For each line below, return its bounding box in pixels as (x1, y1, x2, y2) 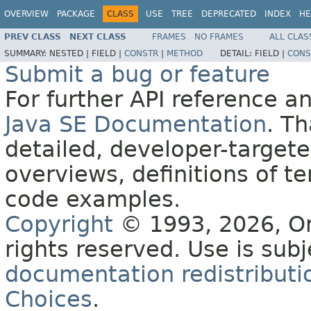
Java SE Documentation (5, 112, 267, 137)
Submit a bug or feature (5, 62, 270, 87)
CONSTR (124, 49, 158, 59)
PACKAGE (57, 8, 95, 19)
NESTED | (49, 49, 92, 59)
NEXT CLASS (69, 32, 126, 42)
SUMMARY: (4, 49, 49, 59)
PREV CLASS (4, 32, 61, 42)
